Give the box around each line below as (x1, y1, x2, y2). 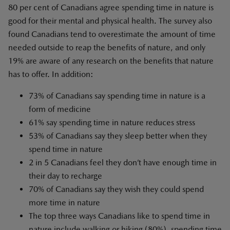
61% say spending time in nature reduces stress (29, 118, 195, 127)
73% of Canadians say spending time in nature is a (29, 91, 205, 101)
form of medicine (29, 104, 91, 114)
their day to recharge (29, 171, 102, 181)
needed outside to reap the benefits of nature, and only (8, 43, 205, 52)
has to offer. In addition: (8, 69, 93, 79)
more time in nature (29, 198, 100, 207)
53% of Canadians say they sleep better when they (29, 131, 207, 141)
